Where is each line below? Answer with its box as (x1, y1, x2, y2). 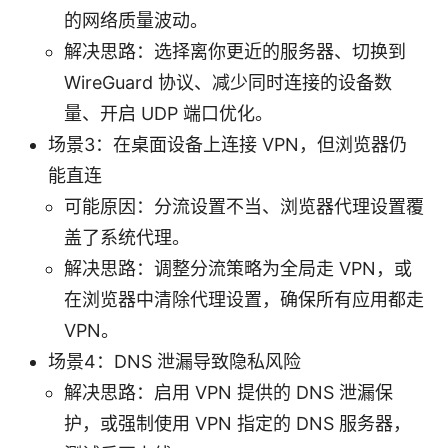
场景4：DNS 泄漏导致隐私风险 (48, 350, 301, 372)
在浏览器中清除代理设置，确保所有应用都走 (64, 288, 424, 310)
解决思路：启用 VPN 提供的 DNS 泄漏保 (64, 381, 393, 403)
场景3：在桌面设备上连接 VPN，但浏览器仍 (48, 133, 407, 155)
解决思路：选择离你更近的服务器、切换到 (64, 40, 406, 62)
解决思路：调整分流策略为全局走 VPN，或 (64, 257, 412, 279)
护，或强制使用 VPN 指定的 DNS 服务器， (64, 412, 411, 434)
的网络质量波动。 (64, 9, 208, 31)
